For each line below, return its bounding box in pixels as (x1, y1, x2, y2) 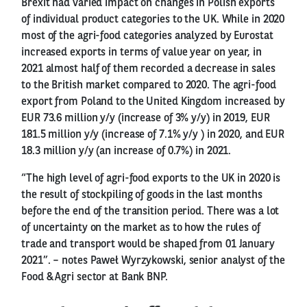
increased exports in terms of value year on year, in (21, 47, 262, 58)
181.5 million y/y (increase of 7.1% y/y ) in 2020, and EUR (21, 129, 285, 140)
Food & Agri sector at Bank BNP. (21, 271, 168, 283)
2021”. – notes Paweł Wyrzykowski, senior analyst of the (21, 255, 285, 267)
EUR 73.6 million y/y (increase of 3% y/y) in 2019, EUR (21, 112, 270, 124)
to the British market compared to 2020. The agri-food (21, 79, 276, 91)
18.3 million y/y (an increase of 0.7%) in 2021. (21, 145, 232, 157)
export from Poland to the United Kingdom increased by (21, 96, 285, 108)
